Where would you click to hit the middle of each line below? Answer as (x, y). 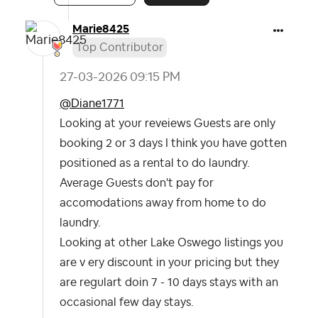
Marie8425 (101, 29)
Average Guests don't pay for (137, 183)
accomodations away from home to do (163, 203)
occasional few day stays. (127, 303)
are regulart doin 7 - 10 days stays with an (169, 283)
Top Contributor (120, 48)
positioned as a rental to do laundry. (156, 164)
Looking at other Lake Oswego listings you (171, 243)
